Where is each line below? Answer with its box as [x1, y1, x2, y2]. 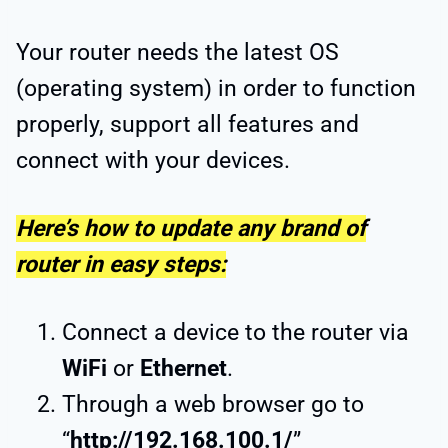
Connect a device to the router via [62, 318, 409, 346]
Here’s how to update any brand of [16, 214, 366, 242]
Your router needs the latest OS [16, 38, 339, 66]
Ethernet [140, 354, 227, 382]
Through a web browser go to [62, 390, 364, 418]
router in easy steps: [16, 250, 226, 278]
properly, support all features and [16, 110, 359, 138]
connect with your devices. [16, 146, 290, 174]
